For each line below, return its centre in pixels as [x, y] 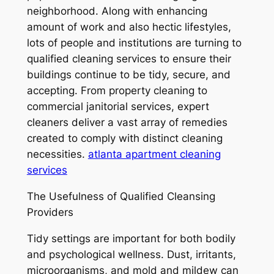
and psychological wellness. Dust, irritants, [131, 254]
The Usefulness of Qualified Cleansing [121, 196]
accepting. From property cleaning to [117, 90]
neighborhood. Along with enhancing [117, 11]
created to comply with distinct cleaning [124, 138]
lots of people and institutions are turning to [134, 43]
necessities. [57, 154]
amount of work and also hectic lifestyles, [129, 27]
